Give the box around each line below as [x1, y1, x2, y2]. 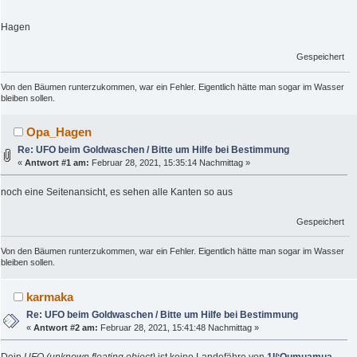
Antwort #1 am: [25, 157, 90, 167]
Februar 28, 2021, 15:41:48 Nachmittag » [98, 322, 260, 332]
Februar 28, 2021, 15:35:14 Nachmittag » [89, 157, 251, 167]
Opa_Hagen [26, 124, 92, 139]
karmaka [26, 289, 74, 304]
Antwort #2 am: [33, 322, 99, 332]
